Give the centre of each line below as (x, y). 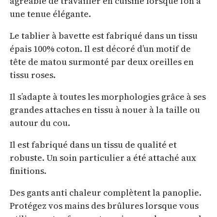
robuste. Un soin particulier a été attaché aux (103, 157)
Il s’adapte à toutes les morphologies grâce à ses (108, 96)
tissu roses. (33, 75)
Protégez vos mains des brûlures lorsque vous (104, 205)
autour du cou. (41, 123)
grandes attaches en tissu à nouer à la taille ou (105, 109)
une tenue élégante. (50, 14)
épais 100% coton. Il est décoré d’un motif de (100, 48)
